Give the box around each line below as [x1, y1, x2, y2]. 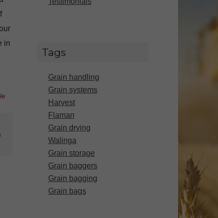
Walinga [48, 136, 76, 145]
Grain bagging [48, 174, 97, 183]
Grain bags [48, 187, 86, 196]
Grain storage [48, 149, 95, 158]
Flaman [48, 111, 74, 120]
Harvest [48, 98, 75, 107]
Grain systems [48, 86, 97, 94]
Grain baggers [48, 162, 97, 170]
